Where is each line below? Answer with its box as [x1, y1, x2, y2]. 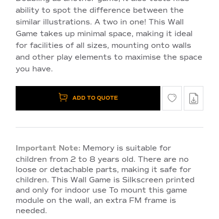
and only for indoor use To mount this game [16, 185, 187, 195]
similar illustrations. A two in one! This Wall [16, 17, 184, 26]
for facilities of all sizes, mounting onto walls [16, 41, 191, 50]
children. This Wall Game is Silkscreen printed [16, 175, 195, 184]
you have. [16, 64, 53, 73]
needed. [16, 206, 47, 215]
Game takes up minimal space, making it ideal [16, 29, 193, 38]
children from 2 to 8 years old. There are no [16, 154, 189, 164]
